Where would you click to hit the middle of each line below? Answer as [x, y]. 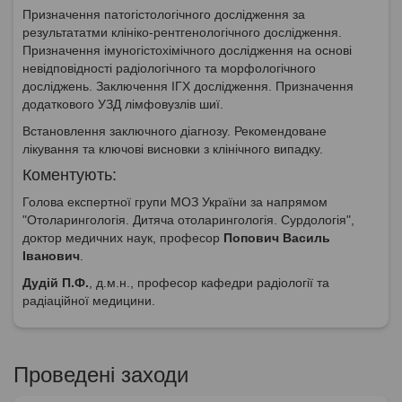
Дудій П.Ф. [56, 282]
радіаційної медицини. [89, 300]
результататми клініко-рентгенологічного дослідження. [182, 32]
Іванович [51, 255]
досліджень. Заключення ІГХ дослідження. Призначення [188, 86]
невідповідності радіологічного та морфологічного [169, 68]
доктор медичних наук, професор [123, 237]
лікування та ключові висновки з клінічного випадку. [173, 149]
